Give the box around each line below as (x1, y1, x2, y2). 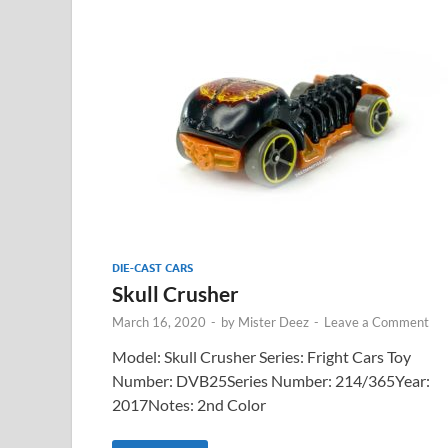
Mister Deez (238, 313, 309, 330)
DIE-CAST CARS (112, 260, 193, 275)
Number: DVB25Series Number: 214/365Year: (112, 370, 430, 390)
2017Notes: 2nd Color (112, 394, 266, 414)
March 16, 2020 (112, 313, 206, 330)
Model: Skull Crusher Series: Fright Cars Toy (112, 346, 411, 366)
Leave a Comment (324, 313, 429, 330)
